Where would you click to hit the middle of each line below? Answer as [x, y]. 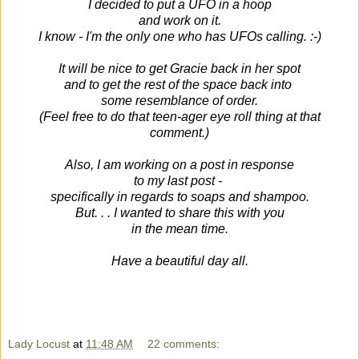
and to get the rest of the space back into [179, 85]
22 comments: [184, 344]
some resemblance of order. [179, 101]
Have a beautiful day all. [179, 261]
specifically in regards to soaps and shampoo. [179, 197]
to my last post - [179, 181]
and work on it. [179, 21]
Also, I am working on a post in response [179, 165]
